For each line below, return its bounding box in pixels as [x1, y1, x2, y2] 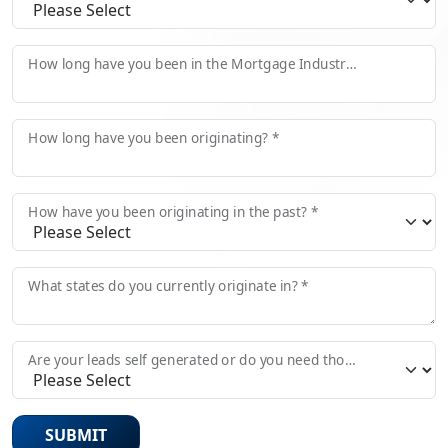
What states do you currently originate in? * [28, 275, 309, 295]
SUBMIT [45, 423, 107, 446]
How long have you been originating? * [28, 127, 280, 147]
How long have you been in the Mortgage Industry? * [346, 53, 358, 73]
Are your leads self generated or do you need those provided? [344, 349, 356, 369]
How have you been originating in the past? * [28, 201, 319, 221]
